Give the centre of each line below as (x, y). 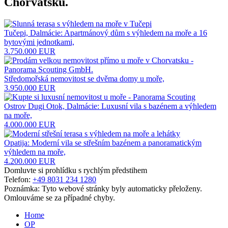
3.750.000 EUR (30, 51)
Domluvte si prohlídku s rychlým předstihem (76, 170)
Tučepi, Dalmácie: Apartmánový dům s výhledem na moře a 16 (106, 33)
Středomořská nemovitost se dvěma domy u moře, (84, 78)
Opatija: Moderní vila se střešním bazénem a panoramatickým (103, 142)
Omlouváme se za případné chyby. (60, 197)
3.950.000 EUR (30, 88)
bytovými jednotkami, (39, 42)
